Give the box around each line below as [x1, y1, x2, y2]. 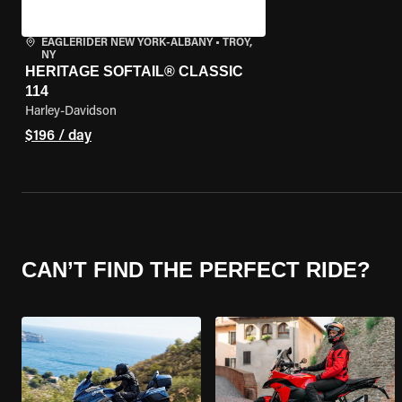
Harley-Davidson [25, 106, 117, 118]
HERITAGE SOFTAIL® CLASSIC [25, 64, 243, 79]
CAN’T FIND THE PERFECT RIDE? [22, 257, 371, 282]
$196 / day [25, 129, 92, 144]
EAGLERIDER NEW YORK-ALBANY [41, 38, 213, 48]
